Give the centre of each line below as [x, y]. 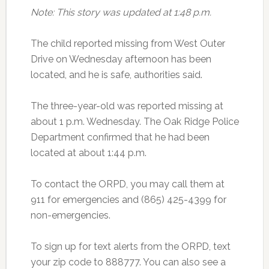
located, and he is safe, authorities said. [116, 74]
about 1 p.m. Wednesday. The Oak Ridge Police [134, 121]
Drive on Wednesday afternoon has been [121, 59]
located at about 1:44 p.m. [88, 153]
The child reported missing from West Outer [128, 43]
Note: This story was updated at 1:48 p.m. [121, 12]
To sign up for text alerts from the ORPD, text [130, 246]
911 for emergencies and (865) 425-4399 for [128, 199]
